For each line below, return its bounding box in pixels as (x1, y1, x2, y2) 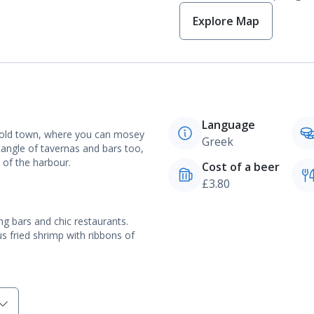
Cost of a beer (202, 159, 280, 175)
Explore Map (193, 13, 259, 29)
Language (202, 117, 255, 132)
